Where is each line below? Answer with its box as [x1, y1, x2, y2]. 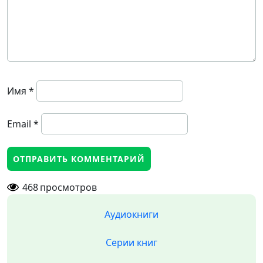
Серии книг [106, 236, 157, 249]
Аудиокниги [104, 208, 159, 221]
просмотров [40, 181, 97, 194]
